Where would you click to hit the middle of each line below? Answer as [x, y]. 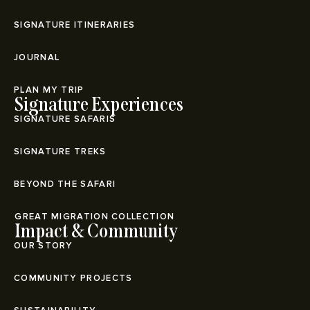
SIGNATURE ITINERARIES [75, 25]
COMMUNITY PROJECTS [73, 278]
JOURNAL [37, 57]
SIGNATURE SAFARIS [65, 119]
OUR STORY [44, 245]
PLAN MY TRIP [49, 90]
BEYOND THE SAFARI [65, 184]
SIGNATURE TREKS [60, 151]
